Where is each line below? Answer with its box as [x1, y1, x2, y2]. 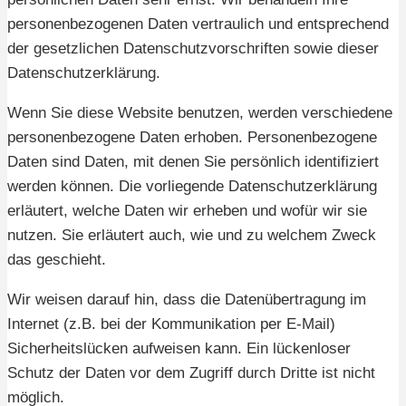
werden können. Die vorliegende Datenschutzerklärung [7, 178, 377, 196]
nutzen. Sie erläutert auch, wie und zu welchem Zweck [7, 227, 376, 245]
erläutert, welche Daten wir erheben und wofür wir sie [7, 202, 367, 220]
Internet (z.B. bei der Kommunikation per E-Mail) [7, 315, 335, 333]
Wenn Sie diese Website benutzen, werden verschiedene [7, 104, 392, 122]
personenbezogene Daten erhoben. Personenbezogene [7, 129, 377, 147]
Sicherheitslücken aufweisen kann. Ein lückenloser [7, 340, 351, 358]
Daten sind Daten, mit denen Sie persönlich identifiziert [7, 153, 379, 171]
